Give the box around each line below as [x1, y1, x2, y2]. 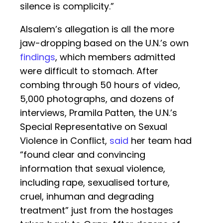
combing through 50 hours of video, [20, 79, 180, 92]
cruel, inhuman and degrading [20, 190, 154, 203]
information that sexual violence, [20, 162, 165, 175]
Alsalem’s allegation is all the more [20, 23, 174, 36]
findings [20, 51, 55, 64]
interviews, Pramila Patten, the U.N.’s [20, 107, 177, 119]
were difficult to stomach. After [20, 65, 158, 78]
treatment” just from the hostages [20, 204, 173, 217]
